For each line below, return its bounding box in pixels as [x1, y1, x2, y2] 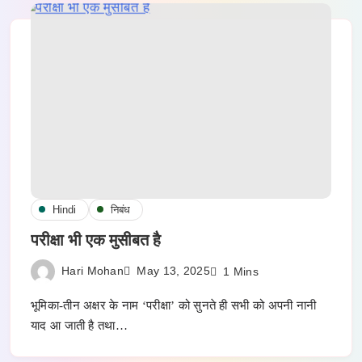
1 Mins [223, 264, 259, 278]
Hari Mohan [61, 263, 124, 277]
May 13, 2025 [137, 264, 210, 278]
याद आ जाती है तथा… [31, 318, 128, 332]
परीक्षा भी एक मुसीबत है [31, 230, 161, 249]
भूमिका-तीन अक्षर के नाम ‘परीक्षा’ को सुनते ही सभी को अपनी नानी [31, 298, 317, 312]
